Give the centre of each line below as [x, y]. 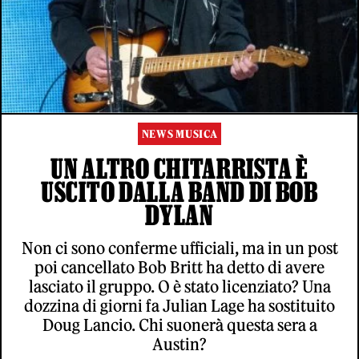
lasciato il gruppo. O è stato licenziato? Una [179, 286]
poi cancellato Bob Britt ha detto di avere [179, 267]
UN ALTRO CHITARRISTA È [179, 168]
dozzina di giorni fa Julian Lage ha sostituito [179, 305]
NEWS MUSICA [179, 134]
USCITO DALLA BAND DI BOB [179, 191]
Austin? [179, 344]
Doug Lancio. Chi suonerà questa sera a [179, 325]
